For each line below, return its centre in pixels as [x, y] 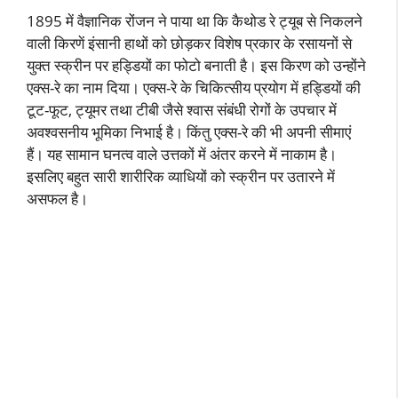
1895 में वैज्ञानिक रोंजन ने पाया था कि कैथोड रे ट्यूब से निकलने [195, 21]
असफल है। [57, 199]
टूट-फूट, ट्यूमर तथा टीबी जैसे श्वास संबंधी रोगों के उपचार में [182, 110]
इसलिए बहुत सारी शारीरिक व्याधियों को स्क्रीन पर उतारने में [181, 176]
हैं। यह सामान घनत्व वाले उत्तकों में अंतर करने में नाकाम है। [183, 154]
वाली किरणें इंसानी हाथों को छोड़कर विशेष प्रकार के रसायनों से [189, 43]
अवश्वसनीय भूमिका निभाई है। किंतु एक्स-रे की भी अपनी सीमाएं [189, 132]
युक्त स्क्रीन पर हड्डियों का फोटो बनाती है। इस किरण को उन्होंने [196, 65]
